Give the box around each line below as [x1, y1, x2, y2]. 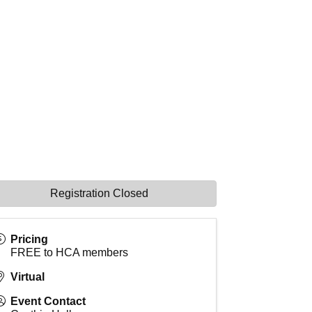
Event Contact [10, 295, 86, 308]
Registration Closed [50, 187, 149, 200]
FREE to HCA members [10, 247, 129, 259]
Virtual [10, 271, 45, 283]
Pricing [10, 233, 49, 246]
